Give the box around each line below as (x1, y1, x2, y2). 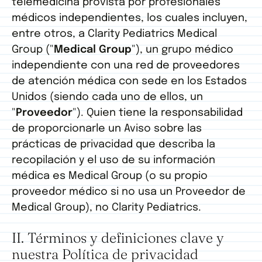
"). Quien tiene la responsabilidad (73, 108, 243, 119)
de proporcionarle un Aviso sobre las (12, 123, 202, 135)
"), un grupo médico (132, 44, 233, 56)
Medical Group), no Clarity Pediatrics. (12, 202, 201, 213)
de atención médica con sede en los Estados (12, 76, 247, 87)
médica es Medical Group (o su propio (12, 171, 208, 182)
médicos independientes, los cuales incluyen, (12, 13, 247, 24)
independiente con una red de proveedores (12, 60, 240, 71)
